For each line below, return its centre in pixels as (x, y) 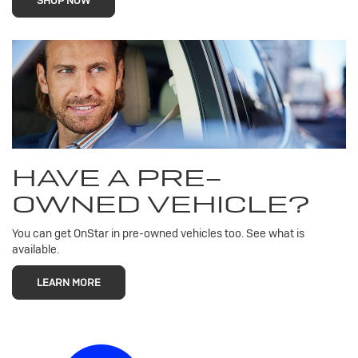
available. (36, 250)
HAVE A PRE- (117, 178)
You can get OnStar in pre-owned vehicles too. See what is (158, 234)
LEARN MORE (69, 283)
